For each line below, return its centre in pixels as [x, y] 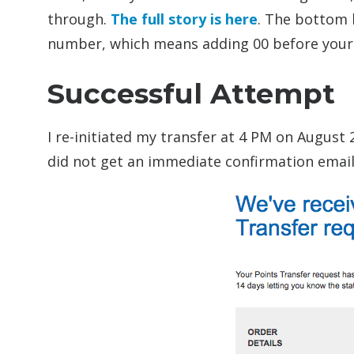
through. [79, 19]
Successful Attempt [191, 93]
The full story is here [184, 19]
